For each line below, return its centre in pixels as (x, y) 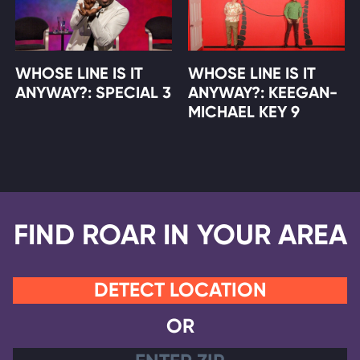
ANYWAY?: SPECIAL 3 (93, 92)
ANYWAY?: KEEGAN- (263, 92)
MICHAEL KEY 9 (244, 111)
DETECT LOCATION (180, 290)
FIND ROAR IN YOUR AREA (180, 234)
